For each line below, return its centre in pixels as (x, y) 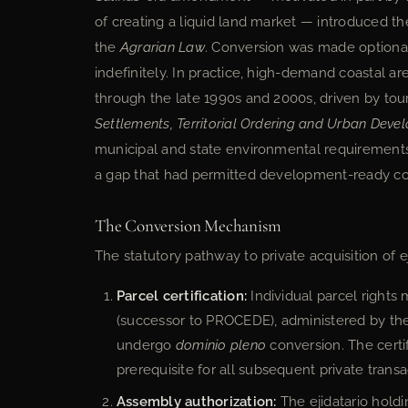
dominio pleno (221, 345)
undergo (146, 345)
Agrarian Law (162, 47)
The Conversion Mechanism (188, 226)
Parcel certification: (182, 296)
